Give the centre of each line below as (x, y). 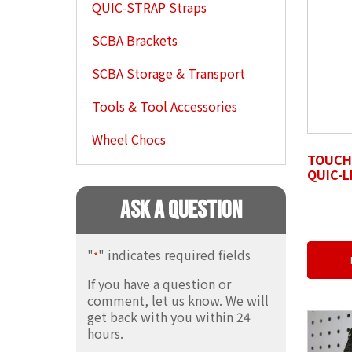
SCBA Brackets (135, 40)
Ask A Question (181, 210)
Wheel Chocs (129, 139)
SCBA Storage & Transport (169, 73)
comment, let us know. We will (178, 300)
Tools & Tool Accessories (165, 106)
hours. (105, 333)
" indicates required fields (174, 254)
